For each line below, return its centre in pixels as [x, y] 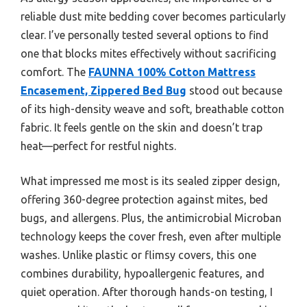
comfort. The [54, 72]
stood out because [234, 91]
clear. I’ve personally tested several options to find [145, 35]
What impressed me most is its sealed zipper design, [150, 181]
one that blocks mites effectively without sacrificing [148, 54]
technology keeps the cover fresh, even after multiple [151, 237]
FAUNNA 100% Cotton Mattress [172, 72]
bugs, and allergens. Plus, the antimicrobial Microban [151, 218]
